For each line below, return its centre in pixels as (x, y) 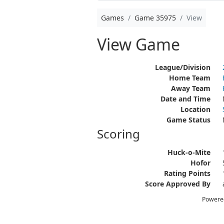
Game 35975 (155, 18)
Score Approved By (177, 184)
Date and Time (185, 99)
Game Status (188, 120)
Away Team (190, 88)
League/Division (182, 67)
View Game (138, 44)
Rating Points (187, 173)
